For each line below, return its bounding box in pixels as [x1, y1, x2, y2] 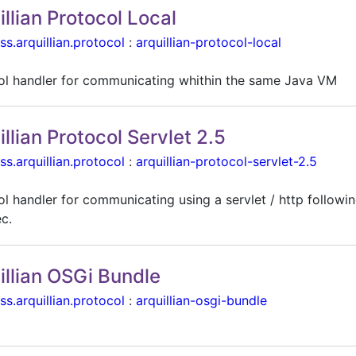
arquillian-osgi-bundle [136, 292, 268, 308]
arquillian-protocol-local [136, 33, 282, 50]
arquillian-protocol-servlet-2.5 [136, 153, 318, 170]
